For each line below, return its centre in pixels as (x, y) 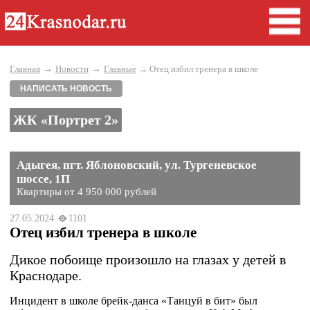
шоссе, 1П (43, 179)
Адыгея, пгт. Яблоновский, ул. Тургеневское (137, 165)
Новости (72, 69)
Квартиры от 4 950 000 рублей (86, 192)
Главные (120, 69)
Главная (25, 69)
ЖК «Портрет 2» (66, 120)
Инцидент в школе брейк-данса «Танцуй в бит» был (134, 301)
